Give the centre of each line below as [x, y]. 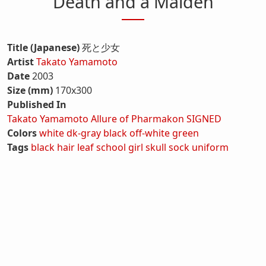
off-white [150, 133]
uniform [210, 147]
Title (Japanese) [43, 47]
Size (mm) [30, 90]
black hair [53, 147]
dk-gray [84, 133]
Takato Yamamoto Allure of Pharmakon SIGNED [114, 118]
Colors [22, 133]
